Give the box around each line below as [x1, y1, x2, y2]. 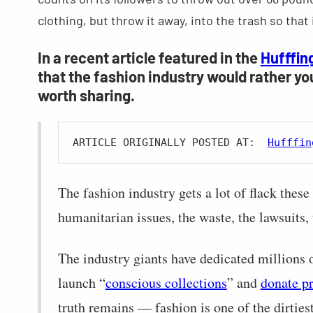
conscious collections [105, 272, 227, 292]
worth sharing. [37, 85, 135, 104]
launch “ [57, 272, 105, 292]
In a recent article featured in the [37, 48, 261, 66]
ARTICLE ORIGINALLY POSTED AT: [72, 136, 268, 149]
